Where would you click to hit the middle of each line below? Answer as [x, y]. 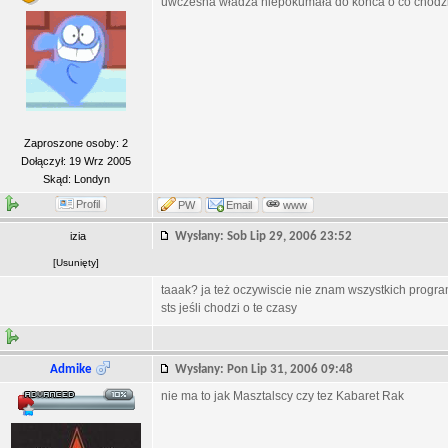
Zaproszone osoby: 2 [76, 143]
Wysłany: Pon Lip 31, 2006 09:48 [268, 369]
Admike [70, 369]
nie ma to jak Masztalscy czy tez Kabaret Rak [282, 396]
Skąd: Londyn [76, 179]
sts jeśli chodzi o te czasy [229, 308]
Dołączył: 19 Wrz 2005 [76, 161]
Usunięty [76, 262]
